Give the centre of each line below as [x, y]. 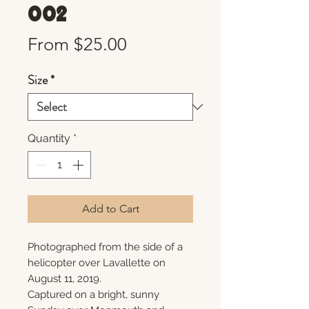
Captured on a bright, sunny [93, 295]
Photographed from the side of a [105, 247]
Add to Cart [110, 209]
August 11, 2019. [64, 279]
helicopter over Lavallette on [97, 263]
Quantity [49, 138]
